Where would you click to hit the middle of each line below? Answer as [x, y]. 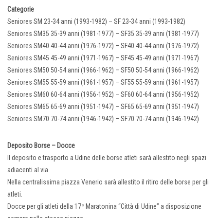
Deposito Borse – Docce [41, 146]
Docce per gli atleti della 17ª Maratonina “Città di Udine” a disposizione [104, 207]
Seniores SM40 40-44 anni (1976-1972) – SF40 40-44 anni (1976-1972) [103, 46]
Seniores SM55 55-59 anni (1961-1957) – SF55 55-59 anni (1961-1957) [103, 82]
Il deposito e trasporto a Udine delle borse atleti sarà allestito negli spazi [107, 158]
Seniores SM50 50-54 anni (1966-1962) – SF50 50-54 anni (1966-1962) [103, 70]
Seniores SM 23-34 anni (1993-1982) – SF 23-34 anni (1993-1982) [96, 22]
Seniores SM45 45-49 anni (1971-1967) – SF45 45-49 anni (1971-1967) [103, 58]
